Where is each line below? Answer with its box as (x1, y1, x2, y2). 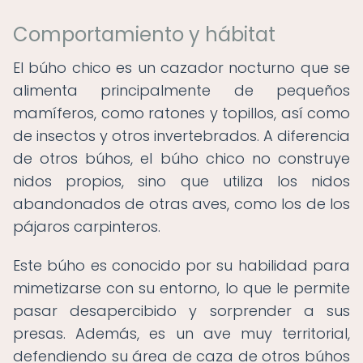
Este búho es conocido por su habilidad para (13, 255, 350, 275)
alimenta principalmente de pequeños (13, 80, 350, 100)
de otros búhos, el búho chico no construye (13, 148, 350, 169)
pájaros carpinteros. (13, 216, 160, 237)
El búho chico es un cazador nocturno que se (13, 58, 350, 78)
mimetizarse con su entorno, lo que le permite (13, 278, 350, 298)
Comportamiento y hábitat (13, 21, 275, 48)
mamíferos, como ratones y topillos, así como (13, 103, 350, 123)
